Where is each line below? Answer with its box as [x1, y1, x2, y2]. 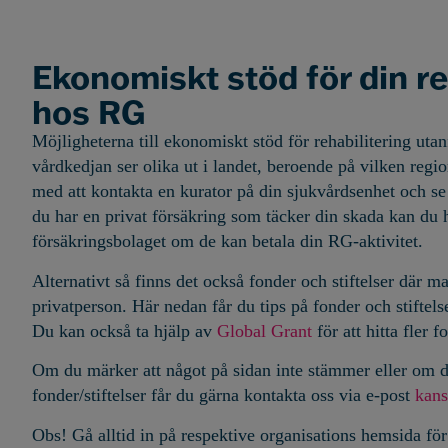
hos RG [32, 91, 145, 133]
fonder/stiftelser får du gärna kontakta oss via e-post [32, 385, 415, 406]
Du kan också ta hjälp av [32, 320, 217, 341]
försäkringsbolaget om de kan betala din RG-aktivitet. [32, 231, 423, 252]
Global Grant [217, 320, 312, 341]
